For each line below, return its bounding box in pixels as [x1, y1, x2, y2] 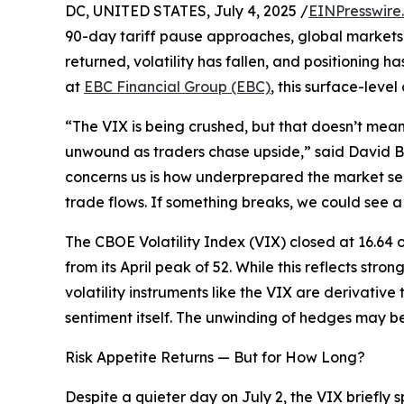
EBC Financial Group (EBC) [84, 78, 271, 96]
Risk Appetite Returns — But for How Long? [65, 348, 365, 367]
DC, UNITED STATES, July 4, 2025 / [65, 2, 308, 21]
